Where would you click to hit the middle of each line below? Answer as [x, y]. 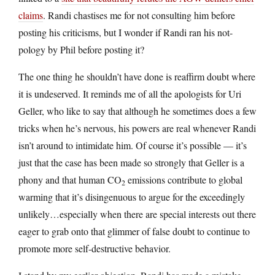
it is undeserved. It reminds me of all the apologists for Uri [130, 93]
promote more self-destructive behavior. [95, 248]
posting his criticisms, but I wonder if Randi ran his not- [126, 32]
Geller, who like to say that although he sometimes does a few [137, 110]
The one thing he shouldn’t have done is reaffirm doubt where [137, 76]
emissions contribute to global [184, 179]
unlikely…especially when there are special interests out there [137, 214]
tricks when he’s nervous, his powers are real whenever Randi [137, 128]
